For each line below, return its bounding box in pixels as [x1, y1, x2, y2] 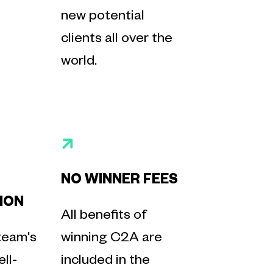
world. [60, 55, 97, 70]
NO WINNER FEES [60, 174, 178, 189]
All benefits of [60, 209, 147, 224]
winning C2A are [60, 232, 162, 247]
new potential [60, 10, 144, 25]
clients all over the [60, 32, 172, 48]
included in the [60, 254, 150, 269]
